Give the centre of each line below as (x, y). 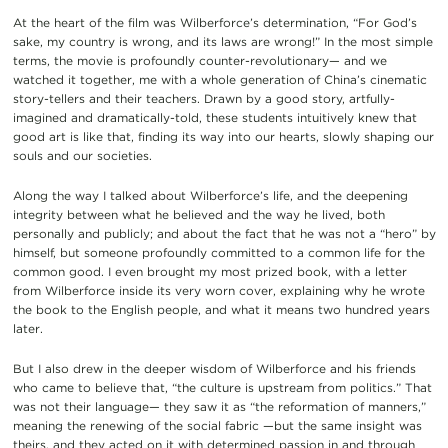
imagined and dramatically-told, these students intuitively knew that (214, 117)
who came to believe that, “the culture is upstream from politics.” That (222, 387)
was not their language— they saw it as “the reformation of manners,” (219, 406)
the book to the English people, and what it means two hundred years (221, 309)
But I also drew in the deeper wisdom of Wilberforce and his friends (214, 368)
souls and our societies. (82, 155)
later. (27, 328)
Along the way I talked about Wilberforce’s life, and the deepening (210, 195)
